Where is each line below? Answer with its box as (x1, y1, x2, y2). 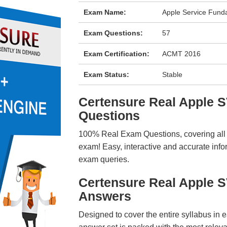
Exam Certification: (83, 50, 149, 58)
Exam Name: (83, 8, 126, 16)
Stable (162, 70, 183, 79)
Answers (78, 189, 131, 203)
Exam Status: (83, 70, 129, 79)
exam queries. (78, 155, 129, 164)
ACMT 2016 (162, 50, 201, 58)
